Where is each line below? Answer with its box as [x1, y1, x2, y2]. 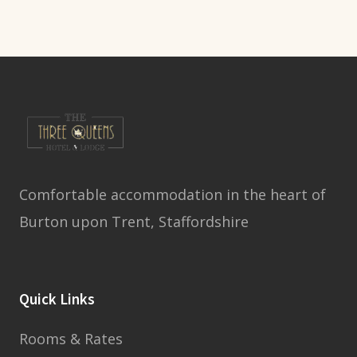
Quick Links [19, 289, 95, 311]
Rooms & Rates [19, 329, 123, 348]
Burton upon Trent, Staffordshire [19, 212, 249, 231]
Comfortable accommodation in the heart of [19, 185, 326, 204]
